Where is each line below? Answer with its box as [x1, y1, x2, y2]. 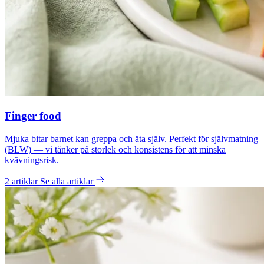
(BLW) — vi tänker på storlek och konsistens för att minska [5, 144, 226, 154]
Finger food [5, 109, 61, 122]
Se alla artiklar [40, 176, 95, 186]
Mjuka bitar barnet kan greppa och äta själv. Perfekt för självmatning [5, 133, 258, 144]
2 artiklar [5, 176, 40, 186]
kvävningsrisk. [5, 154, 59, 165]
